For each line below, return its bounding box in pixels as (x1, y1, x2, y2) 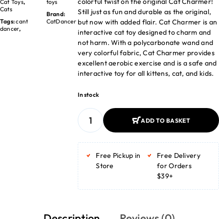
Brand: (46, 10, 66, 18)
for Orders (157, 161, 192, 170)
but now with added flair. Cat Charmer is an (78, 18, 218, 26)
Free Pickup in (96, 151, 141, 160)
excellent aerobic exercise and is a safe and (78, 59, 217, 67)
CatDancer (46, 18, 76, 25)
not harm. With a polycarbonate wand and (78, 38, 214, 47)
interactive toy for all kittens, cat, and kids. (78, 69, 214, 78)
